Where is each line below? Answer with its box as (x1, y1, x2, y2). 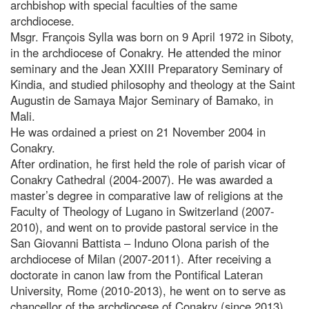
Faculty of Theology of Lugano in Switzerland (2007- (10, 202, 275, 219)
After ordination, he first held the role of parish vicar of (10, 154, 286, 172)
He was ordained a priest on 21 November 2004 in (10, 123, 266, 140)
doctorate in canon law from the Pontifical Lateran (10, 266, 263, 283)
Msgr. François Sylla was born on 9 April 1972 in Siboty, (10, 28, 294, 45)
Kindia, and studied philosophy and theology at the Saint (10, 75, 295, 92)
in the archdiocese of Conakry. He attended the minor (10, 43, 281, 61)
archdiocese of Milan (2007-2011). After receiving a (10, 250, 271, 267)
